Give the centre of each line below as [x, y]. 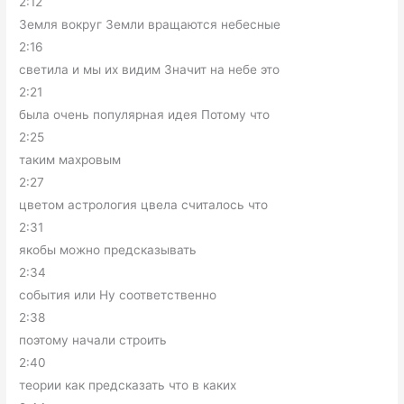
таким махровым [70, 160]
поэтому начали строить [93, 340]
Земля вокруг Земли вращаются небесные [150, 24]
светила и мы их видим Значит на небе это [150, 69]
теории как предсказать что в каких [128, 385]
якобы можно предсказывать [108, 250]
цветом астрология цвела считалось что [144, 205]
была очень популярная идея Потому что [145, 115]
